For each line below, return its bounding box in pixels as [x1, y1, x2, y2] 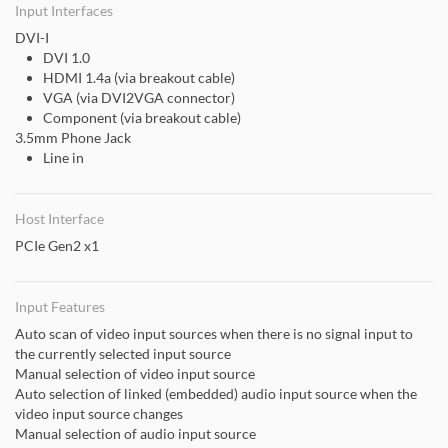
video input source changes [15, 405, 183, 422]
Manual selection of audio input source [15, 425, 256, 442]
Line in [43, 149, 84, 166]
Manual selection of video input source [15, 365, 255, 382]
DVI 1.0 [43, 49, 90, 66]
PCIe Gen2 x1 [15, 237, 99, 254]
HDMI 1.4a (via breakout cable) [43, 69, 235, 86]
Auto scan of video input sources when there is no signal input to [15, 325, 413, 342]
